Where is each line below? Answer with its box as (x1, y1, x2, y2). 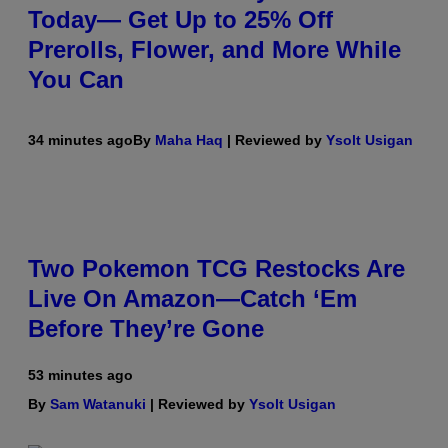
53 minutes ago (28, 366, 133, 383)
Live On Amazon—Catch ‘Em (28, 284, 357, 312)
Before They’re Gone (28, 314, 264, 342)
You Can (28, 65, 124, 93)
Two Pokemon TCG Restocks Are (28, 254, 405, 282)
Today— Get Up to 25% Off (28, 5, 333, 33)
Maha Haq (155, 131, 223, 148)
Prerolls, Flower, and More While (28, 35, 401, 63)
